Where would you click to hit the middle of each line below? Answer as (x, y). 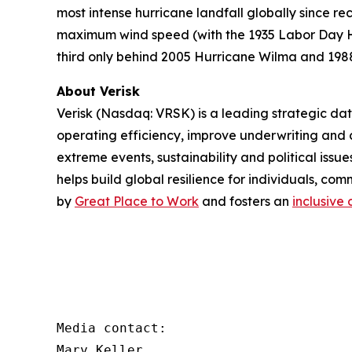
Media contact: (112, 328)
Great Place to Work (137, 201)
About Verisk (98, 91)
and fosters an (246, 201)
